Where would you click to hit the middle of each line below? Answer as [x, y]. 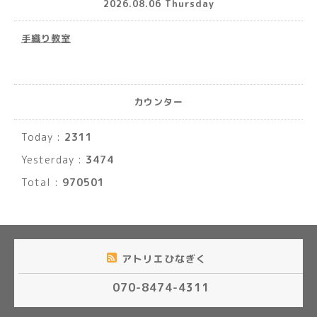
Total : [42, 182]
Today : [43, 137]
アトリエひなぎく [166, 259]
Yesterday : [53, 160]
